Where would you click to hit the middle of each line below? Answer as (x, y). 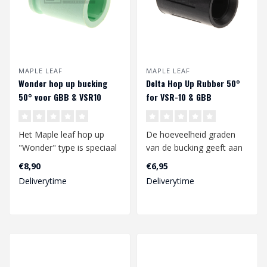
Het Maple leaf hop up (61, 135)
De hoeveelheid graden (191, 135)
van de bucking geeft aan (194, 148)
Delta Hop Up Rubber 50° (193, 83)
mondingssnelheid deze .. (194, 174)
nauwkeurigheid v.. (54, 174)
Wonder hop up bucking (63, 83)
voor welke (167, 161)
